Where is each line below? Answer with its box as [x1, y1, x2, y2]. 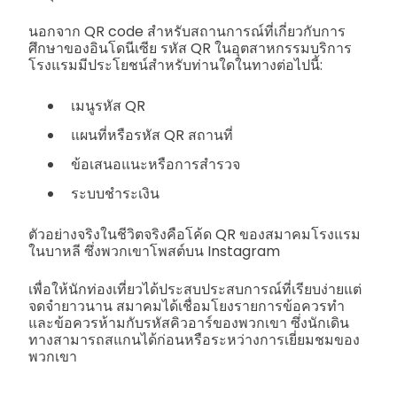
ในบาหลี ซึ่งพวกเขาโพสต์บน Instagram [28, 241, 280, 262]
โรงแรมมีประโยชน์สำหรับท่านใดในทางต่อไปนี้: [28, 55, 323, 76]
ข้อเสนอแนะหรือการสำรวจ [71, 154, 240, 175]
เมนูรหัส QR [71, 96, 145, 117]
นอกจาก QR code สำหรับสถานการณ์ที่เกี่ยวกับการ [28, 21, 346, 43]
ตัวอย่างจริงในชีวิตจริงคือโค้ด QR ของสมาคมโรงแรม [28, 224, 361, 245]
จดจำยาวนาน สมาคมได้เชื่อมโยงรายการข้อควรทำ [28, 296, 345, 317]
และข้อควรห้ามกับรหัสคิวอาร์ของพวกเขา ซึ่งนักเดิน [28, 313, 349, 334]
